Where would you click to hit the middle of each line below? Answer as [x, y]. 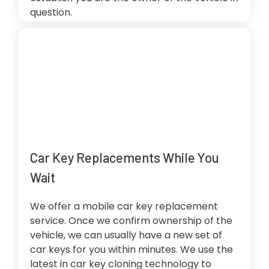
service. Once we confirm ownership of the [131, 221]
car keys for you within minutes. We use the [131, 250]
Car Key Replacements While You [125, 158]
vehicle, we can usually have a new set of [126, 235]
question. [51, 13]
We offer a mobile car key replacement [124, 207]
